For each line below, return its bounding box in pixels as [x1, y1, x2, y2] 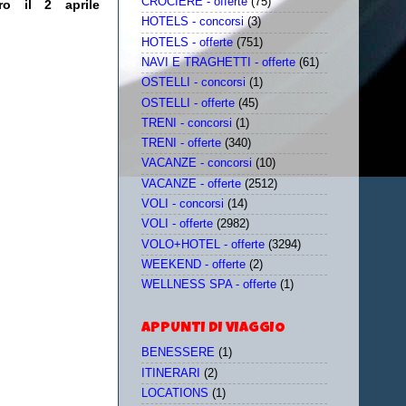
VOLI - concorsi [141, 197, 224, 210]
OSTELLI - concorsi [141, 76, 246, 90]
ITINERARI [141, 366, 200, 380]
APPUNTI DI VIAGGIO [141, 322, 285, 337]
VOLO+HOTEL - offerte [141, 237, 265, 251]
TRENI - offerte [141, 137, 221, 150]
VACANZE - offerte [141, 177, 241, 190]
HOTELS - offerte [141, 35, 233, 49]
